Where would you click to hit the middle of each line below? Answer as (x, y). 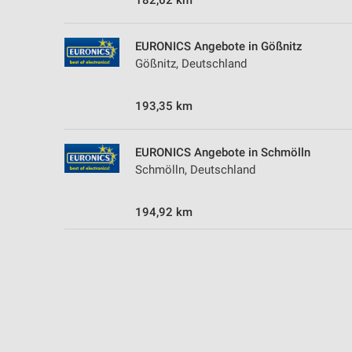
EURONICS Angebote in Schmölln (223, 153)
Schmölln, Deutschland (195, 170)
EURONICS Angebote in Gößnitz (219, 47)
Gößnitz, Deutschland (191, 64)
